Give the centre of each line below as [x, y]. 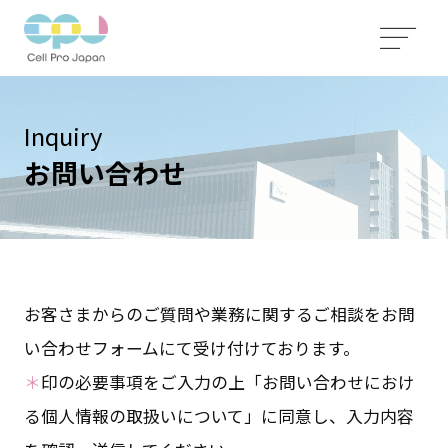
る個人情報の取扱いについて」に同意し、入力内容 [218, 416]
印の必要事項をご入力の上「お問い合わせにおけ [227, 382]
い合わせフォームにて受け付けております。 [191, 348]
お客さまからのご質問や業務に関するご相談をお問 [219, 314]
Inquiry [62, 136]
